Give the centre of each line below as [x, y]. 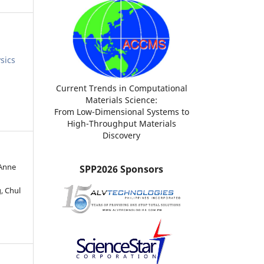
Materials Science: [121, 100]
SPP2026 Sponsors [121, 169]
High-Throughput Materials [121, 124]
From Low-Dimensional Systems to [121, 112]
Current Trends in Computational [121, 88]
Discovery [121, 136]
